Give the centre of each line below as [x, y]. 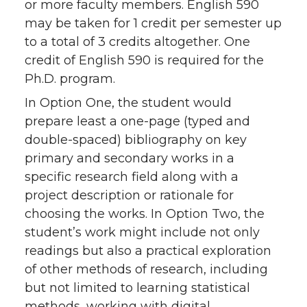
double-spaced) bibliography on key [136, 140]
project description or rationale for [129, 195]
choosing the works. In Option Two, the [145, 214]
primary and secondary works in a [130, 158]
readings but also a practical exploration [148, 251]
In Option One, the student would [128, 103]
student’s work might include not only [142, 232]
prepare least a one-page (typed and [137, 121]
